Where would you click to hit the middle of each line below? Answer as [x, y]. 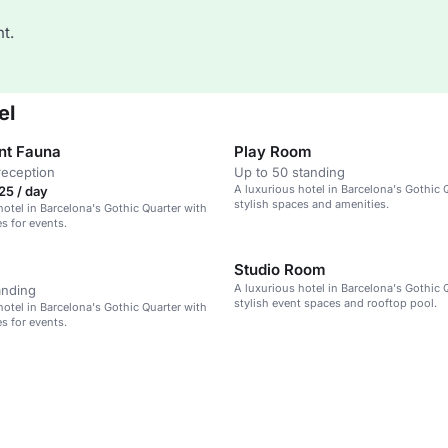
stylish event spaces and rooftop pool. [335, 303]
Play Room [273, 151]
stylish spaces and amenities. [311, 204]
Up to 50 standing [289, 172]
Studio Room [280, 269]
